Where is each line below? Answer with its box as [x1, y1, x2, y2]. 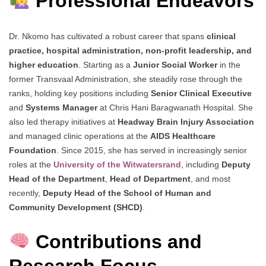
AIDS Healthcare [150, 131, 216, 141]
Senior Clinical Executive [151, 88, 252, 98]
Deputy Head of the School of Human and [43, 188, 211, 198]
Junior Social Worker [133, 59, 217, 69]
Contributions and [30, 231, 202, 253]
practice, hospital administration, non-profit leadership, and [9, 45, 252, 55]
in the [217, 59, 240, 69]
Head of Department [110, 173, 191, 183]
